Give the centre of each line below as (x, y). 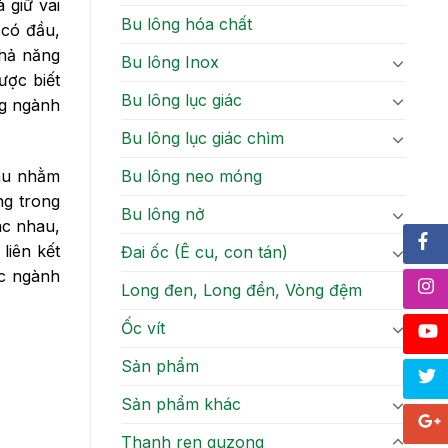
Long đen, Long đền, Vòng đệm (241, 290)
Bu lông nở (163, 214)
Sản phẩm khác (181, 404)
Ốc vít (143, 328)
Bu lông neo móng (191, 176)
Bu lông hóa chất (186, 24)
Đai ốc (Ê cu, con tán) (204, 252)
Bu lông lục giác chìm (202, 138)
